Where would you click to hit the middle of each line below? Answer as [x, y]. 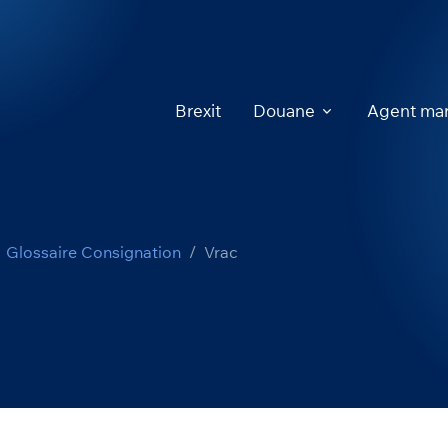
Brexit [198, 110]
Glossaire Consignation [93, 252]
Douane [284, 110]
